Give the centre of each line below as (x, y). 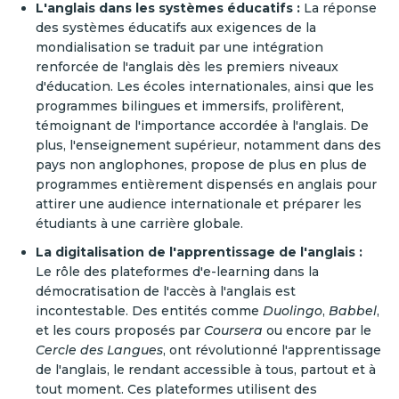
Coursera (233, 330)
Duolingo (293, 310)
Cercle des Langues (99, 350)
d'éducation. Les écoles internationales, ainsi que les (205, 86)
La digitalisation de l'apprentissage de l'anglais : (199, 252)
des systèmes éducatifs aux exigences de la (176, 27)
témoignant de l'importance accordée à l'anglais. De (202, 125)
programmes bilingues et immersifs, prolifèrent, (190, 106)
